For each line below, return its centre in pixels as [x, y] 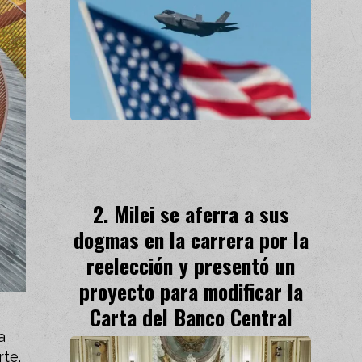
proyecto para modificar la [191, 291]
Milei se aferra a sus [201, 214]
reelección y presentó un [191, 265]
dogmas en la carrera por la [191, 240]
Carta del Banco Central [191, 317]
